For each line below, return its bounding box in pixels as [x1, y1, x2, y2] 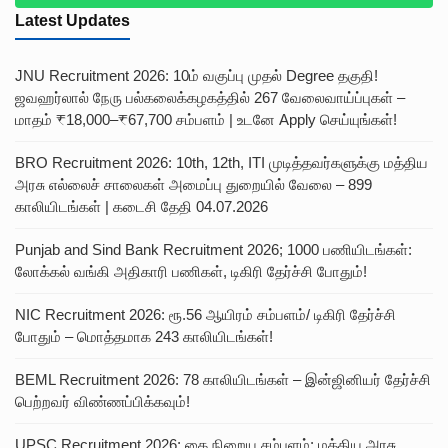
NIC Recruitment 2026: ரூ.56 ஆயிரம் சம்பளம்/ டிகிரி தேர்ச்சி [15, 305, 396, 323]
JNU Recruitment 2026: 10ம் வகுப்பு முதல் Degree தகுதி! [15, 66, 378, 84]
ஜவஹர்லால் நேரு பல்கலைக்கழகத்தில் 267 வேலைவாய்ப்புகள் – [15, 88, 405, 106]
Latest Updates [15, 11, 130, 29]
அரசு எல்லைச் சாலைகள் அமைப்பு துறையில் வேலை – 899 [15, 175, 372, 193]
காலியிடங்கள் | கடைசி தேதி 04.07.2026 [15, 197, 268, 215]
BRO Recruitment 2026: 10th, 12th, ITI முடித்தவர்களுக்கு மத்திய [15, 153, 428, 171]
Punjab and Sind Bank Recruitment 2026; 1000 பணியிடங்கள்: [15, 240, 412, 258]
